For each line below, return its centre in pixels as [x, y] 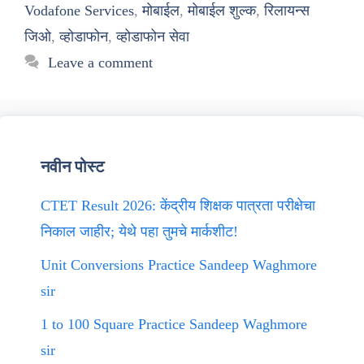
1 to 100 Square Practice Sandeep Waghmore [174, 324]
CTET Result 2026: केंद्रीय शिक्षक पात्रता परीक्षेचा [178, 206]
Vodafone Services [79, 11]
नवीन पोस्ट [72, 167]
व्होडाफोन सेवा [153, 37]
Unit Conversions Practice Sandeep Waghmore [179, 265]
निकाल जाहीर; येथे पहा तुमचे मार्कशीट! [139, 232]
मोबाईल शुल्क [222, 11]
